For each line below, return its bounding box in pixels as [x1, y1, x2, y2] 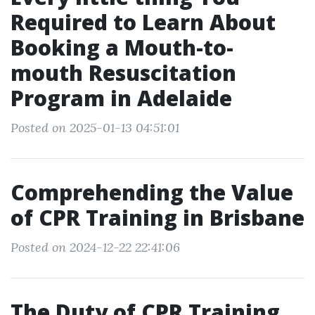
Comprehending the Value [11, 178, 293, 207]
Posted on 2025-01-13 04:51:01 [11, 120, 179, 136]
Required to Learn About [11, 8, 276, 37]
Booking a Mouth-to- [11, 33, 233, 62]
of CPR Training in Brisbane [11, 203, 304, 232]
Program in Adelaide [11, 84, 232, 112]
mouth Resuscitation [11, 58, 236, 87]
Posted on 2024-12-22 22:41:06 [11, 239, 180, 255]
